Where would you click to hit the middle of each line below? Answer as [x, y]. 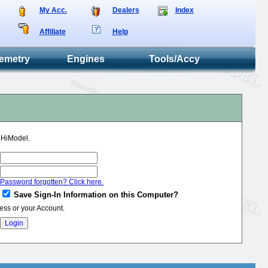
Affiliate [52, 32]
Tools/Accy [175, 59]
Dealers [126, 10]
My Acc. [53, 10]
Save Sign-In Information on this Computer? [96, 195]
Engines [86, 59]
